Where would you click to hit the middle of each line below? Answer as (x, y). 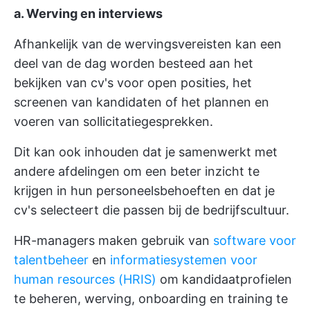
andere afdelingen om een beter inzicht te (137, 171)
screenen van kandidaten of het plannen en (142, 102)
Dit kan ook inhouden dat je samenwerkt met (146, 152)
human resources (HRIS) (85, 279)
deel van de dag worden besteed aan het (134, 63)
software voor (255, 240)
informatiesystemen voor (184, 260)
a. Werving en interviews (88, 13)
